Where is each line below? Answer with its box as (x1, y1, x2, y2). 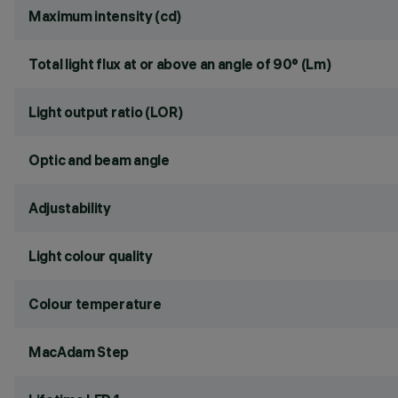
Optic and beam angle (28, 151, 170, 169)
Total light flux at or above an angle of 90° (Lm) (28, 55, 331, 73)
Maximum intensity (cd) (28, 7, 181, 25)
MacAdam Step (28, 343, 130, 361)
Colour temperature (28, 295, 162, 313)
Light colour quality (28, 247, 153, 265)
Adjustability (28, 199, 111, 217)
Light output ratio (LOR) (28, 103, 183, 121)
